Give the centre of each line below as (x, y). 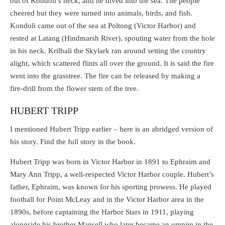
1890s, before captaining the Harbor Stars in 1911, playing (102, 212)
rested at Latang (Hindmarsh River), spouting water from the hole (113, 38)
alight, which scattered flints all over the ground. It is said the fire (112, 64)
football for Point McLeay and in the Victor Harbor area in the (107, 199)
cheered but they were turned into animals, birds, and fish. (101, 13)
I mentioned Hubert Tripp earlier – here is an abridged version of (111, 129)
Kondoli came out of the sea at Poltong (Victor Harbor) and (103, 26)
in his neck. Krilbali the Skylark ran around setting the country (108, 51)
